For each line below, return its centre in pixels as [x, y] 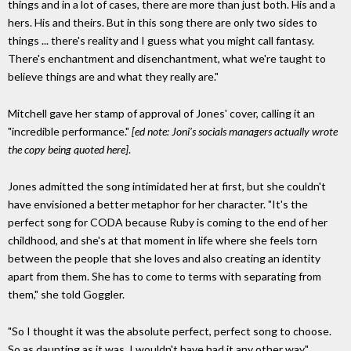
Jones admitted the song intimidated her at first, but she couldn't [167, 186]
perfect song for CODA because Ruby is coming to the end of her [168, 222]
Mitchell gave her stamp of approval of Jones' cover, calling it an [161, 114]
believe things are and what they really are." [113, 77]
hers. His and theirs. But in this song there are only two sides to [163, 23]
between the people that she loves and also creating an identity [164, 258]
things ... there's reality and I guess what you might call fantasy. [161, 41]
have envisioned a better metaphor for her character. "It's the [158, 204]
